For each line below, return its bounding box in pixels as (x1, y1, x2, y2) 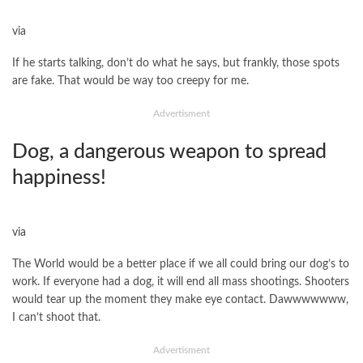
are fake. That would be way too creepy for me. (12, 75, 249, 88)
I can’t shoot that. (12, 312, 100, 324)
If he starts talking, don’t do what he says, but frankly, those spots (12, 58, 340, 70)
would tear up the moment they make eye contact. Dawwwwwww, (12, 294, 348, 306)
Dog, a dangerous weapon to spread (12, 142, 327, 163)
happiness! (12, 168, 106, 189)
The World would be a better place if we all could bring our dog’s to (12, 258, 349, 271)
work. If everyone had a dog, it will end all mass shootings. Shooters (12, 276, 349, 288)
